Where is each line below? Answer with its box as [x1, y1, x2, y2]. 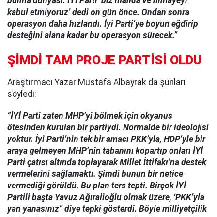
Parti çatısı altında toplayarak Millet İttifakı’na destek [7, 157, 206, 167]
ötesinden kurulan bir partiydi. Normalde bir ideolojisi [7, 122, 209, 132]
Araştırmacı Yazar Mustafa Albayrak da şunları [7, 77, 186, 87]
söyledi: [7, 89, 36, 99]
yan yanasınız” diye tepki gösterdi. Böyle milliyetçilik [7, 203, 207, 214]
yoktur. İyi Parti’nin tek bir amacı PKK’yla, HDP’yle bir [7, 134, 205, 144]
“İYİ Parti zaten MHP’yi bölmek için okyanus [7, 110, 172, 121]
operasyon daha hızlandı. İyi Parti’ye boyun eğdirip [7, 19, 198, 29]
